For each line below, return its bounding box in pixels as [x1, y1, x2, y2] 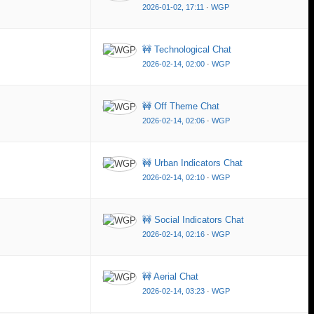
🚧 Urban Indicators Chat [142, 157, 243, 168]
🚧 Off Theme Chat [142, 100, 219, 111]
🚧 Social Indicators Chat [142, 214, 244, 225]
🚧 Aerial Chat [142, 271, 198, 282]
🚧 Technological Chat [142, 43, 231, 55]
